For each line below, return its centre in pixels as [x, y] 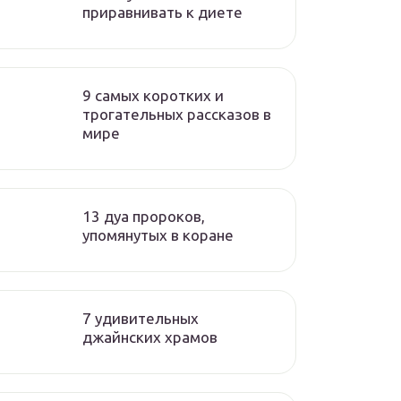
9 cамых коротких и [153, 95]
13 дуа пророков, [144, 216]
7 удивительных [141, 318]
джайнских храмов [150, 337]
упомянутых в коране [158, 235]
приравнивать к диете [162, 12]
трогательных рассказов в [177, 114]
